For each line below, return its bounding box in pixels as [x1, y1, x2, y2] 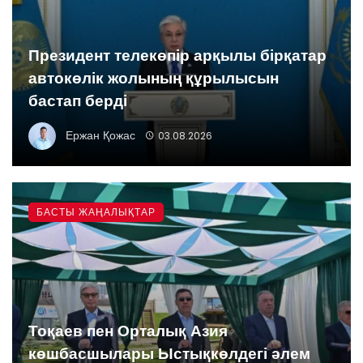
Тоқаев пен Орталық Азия [28, 320, 228, 343]
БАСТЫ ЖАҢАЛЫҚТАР [36, 205, 156, 220]
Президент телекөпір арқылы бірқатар [28, 45, 327, 67]
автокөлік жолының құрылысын [28, 67, 279, 90]
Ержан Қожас [66, 126, 135, 143]
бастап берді [28, 90, 127, 113]
